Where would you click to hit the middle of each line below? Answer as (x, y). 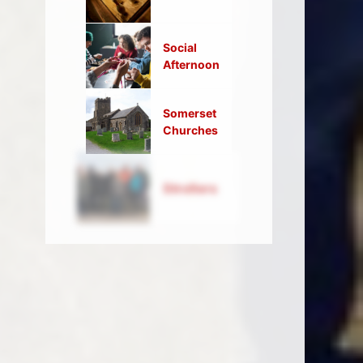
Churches (190, 130)
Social (180, 48)
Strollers (187, 187)
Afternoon (191, 65)
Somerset (190, 113)
